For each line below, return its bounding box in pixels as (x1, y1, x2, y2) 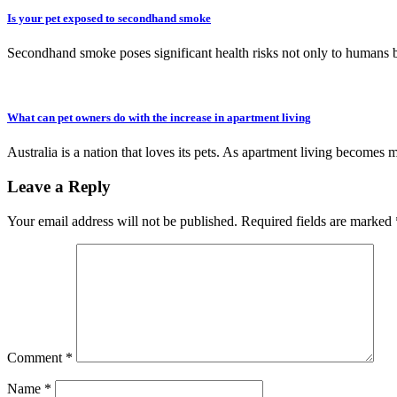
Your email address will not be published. (7, 213, 237, 229)
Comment (7, 349, 66, 365)
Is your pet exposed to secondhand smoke (7, 11, 211, 25)
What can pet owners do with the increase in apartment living (7, 111, 311, 125)
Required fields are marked (241, 213, 395, 229)
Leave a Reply (7, 177, 111, 197)
